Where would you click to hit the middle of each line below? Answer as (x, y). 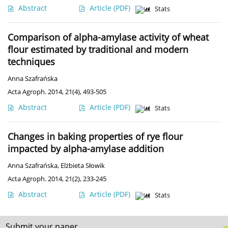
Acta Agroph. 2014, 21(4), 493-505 (57, 92)
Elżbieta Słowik (83, 166)
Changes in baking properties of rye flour (95, 137)
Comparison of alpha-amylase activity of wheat (108, 37)
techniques (31, 62)
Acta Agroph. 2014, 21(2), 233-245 (57, 179)
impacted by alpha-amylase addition (86, 149)
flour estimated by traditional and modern (98, 50)
